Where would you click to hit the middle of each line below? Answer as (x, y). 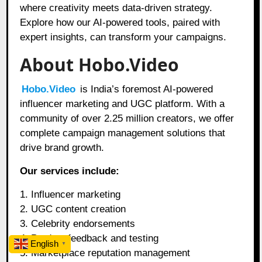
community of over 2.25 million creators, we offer (127, 118)
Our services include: (70, 171)
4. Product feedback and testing (89, 238)
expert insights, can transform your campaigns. (123, 37)
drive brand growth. (62, 147)
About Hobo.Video (100, 64)
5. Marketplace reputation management (105, 253)
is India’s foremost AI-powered (145, 89)
